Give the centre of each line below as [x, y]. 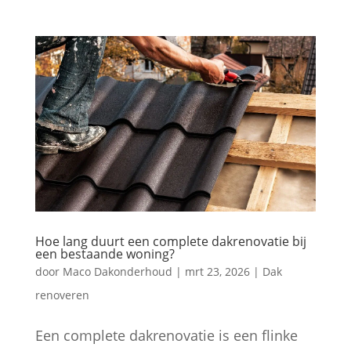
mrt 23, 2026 [217, 272]
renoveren [62, 295]
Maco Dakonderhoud [117, 272]
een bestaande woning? [105, 254]
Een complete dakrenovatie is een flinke [166, 336]
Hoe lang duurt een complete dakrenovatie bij [170, 242]
